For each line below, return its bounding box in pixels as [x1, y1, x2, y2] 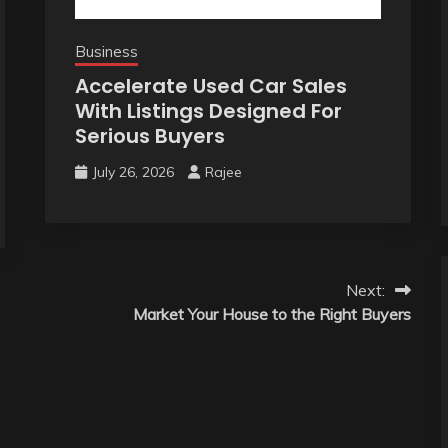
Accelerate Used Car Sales [74, 72, 347, 100]
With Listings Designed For [74, 97, 342, 125]
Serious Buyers [74, 122, 225, 150]
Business [74, 42, 138, 61]
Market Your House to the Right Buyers [132, 304, 411, 324]
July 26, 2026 [91, 163, 174, 181]
